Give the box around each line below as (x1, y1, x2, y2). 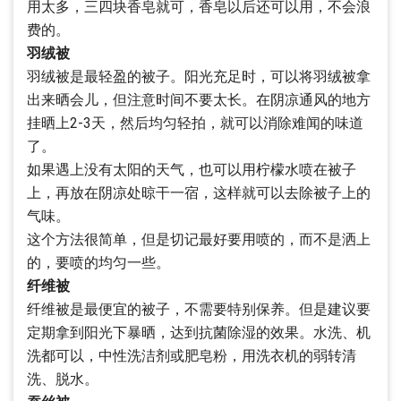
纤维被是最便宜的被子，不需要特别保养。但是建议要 (27, 301, 371, 318)
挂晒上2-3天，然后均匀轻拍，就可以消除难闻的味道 (27, 115, 363, 132)
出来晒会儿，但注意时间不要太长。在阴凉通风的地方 (27, 91, 371, 108)
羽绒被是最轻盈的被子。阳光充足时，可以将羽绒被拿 (27, 68, 371, 85)
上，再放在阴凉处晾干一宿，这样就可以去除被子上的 (27, 184, 371, 201)
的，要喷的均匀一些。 (27, 254, 170, 271)
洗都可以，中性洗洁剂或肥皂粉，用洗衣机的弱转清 (27, 347, 356, 364)
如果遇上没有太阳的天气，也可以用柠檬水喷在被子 (27, 161, 356, 178)
